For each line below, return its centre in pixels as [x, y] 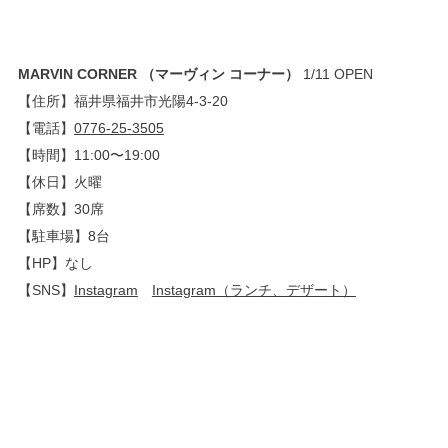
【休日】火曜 [59, 181]
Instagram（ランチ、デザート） [253, 289]
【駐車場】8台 [63, 235]
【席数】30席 [60, 208]
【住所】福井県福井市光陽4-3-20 [122, 100]
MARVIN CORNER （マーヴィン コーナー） [158, 73]
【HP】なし [55, 262]
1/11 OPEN [335, 73]
